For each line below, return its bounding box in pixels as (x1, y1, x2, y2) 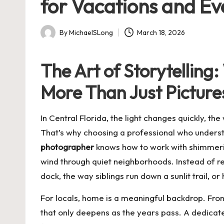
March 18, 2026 (137, 27, 185, 37)
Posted (40, 33, 62, 42)
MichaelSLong (69, 27, 113, 37)
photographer (40, 141, 94, 152)
